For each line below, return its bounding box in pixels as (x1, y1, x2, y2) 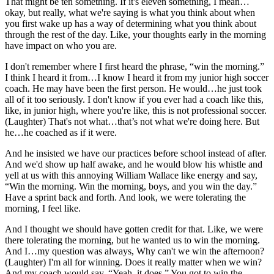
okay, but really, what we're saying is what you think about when (5, 7, 255, 18)
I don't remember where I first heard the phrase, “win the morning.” (5, 61, 264, 72)
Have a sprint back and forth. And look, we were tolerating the (5, 191, 246, 202)
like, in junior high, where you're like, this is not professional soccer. (5, 105, 267, 116)
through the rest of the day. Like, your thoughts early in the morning (5, 29, 266, 40)
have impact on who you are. (5, 40, 117, 51)
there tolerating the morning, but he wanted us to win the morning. (5, 234, 260, 245)
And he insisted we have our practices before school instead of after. (5, 147, 267, 158)
